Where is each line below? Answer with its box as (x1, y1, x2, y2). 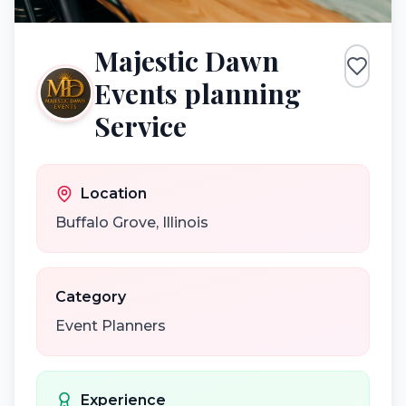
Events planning (94, 75, 301, 111)
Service (94, 108, 187, 144)
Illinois (162, 214, 208, 231)
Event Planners (55, 317, 166, 334)
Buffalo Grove (55, 214, 156, 231)
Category (55, 288, 126, 305)
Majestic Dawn (94, 43, 279, 79)
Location (81, 185, 147, 202)
